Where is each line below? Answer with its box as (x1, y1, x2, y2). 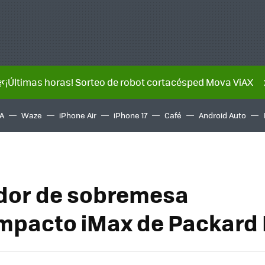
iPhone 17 (114, 109, 147, 121)
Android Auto (199, 109, 246, 121)
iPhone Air (59, 109, 96, 121)
